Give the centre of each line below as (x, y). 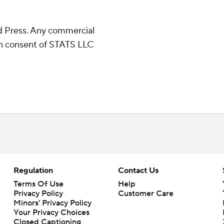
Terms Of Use (38, 184)
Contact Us (138, 170)
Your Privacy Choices (51, 212)
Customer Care (145, 193)
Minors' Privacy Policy (52, 203)
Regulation (33, 170)
